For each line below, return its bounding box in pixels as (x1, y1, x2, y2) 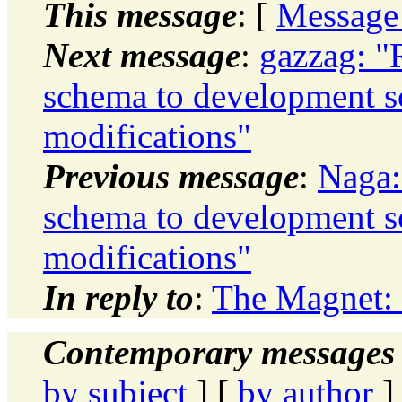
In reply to (43, 277, 194, 317)
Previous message (43, 156, 299, 196)
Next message (43, 35, 240, 74)
